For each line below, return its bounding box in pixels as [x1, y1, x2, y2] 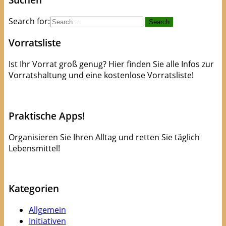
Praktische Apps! [8, 109, 85, 122]
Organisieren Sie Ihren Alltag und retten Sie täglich [8, 131, 200, 143]
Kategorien [8, 182, 59, 195]
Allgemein [28, 204, 66, 215]
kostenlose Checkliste [53, 89, 173, 100]
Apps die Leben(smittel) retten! [51, 161, 175, 173]
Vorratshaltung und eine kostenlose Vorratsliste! [8, 70, 194, 81]
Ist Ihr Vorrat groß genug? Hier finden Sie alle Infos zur [8, 59, 214, 70]
